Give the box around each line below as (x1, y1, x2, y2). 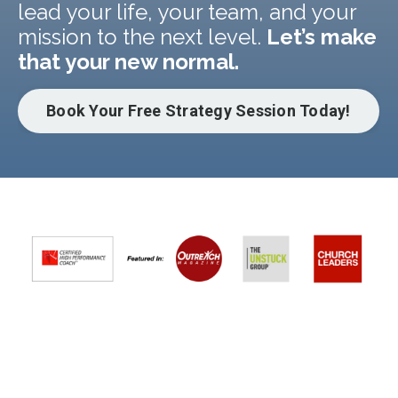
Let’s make (267, 23, 377, 50)
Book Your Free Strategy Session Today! (46, 101, 351, 120)
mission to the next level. (18, 23, 267, 50)
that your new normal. (18, 48, 239, 75)
